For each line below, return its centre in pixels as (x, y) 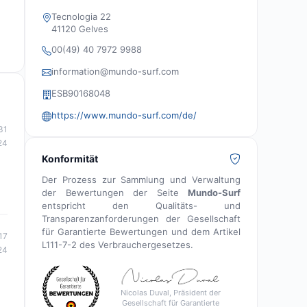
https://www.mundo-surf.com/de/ (124, 115)
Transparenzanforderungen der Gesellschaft (141, 219)
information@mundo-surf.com (115, 72)
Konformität (70, 159)
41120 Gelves (80, 29)
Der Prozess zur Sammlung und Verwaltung (141, 180)
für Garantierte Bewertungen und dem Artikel (141, 232)
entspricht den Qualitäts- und (141, 206)
